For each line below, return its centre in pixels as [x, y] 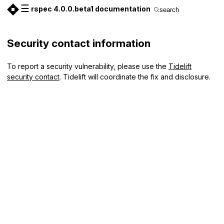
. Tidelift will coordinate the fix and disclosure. [135, 76]
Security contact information [79, 43]
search [169, 9]
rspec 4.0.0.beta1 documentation [91, 9]
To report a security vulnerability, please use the [88, 66]
